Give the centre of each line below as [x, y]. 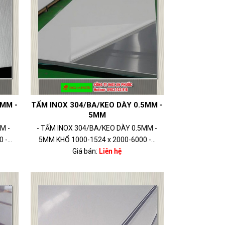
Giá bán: [85, 151]
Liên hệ [110, 151]
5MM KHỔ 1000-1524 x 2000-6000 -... [97, 140]
